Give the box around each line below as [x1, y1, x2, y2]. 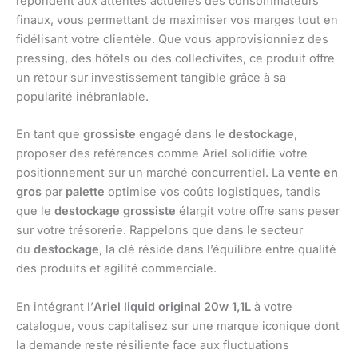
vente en [288, 165, 338, 181]
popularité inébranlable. [16, 89, 149, 105]
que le [16, 204, 54, 219]
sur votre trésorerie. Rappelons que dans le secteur [16, 223, 303, 238]
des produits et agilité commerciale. [16, 261, 217, 276]
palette [66, 185, 105, 200]
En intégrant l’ [16, 299, 93, 314]
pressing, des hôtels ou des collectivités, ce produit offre [16, 51, 335, 66]
